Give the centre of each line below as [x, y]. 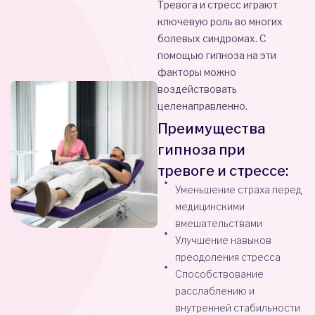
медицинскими [210, 206]
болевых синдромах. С [212, 38]
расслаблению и [215, 291]
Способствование [219, 274]
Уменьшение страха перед [238, 189]
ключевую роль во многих [220, 21]
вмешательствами [219, 223]
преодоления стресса [228, 257]
